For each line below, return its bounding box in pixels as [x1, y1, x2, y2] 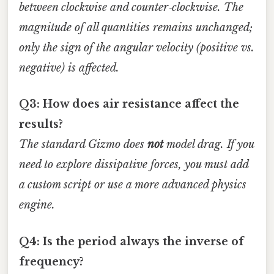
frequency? [19, 254, 84, 268]
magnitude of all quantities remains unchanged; [19, 21, 253, 35]
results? [19, 117, 63, 131]
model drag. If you [163, 138, 254, 152]
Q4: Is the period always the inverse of [19, 234, 244, 248]
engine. [19, 198, 55, 212]
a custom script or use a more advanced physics [19, 178, 246, 192]
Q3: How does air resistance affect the [19, 97, 239, 111]
